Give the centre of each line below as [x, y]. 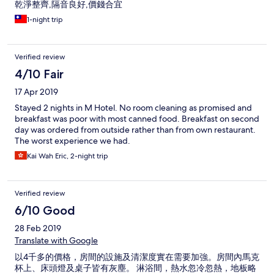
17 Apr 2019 [36, 92]
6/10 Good [45, 211]
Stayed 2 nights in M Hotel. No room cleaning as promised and [133, 108]
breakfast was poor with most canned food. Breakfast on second [137, 119]
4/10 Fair [39, 74]
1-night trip [45, 20]
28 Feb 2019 [38, 228]
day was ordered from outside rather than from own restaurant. [135, 130]
